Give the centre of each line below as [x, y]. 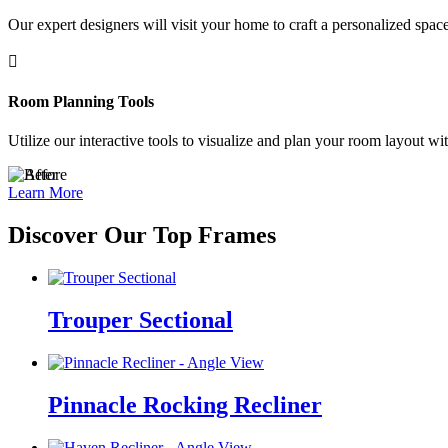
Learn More [45, 193]
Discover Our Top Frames [142, 235]
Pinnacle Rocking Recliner [185, 404]
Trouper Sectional [140, 320]
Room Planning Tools [81, 102]
